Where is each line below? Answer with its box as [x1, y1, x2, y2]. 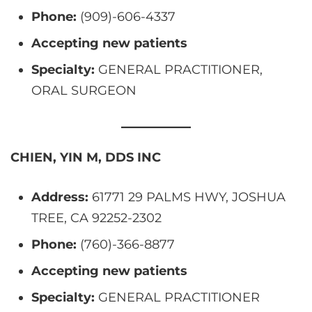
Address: [31, 189, 88, 205]
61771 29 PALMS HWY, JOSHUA [88, 189, 286, 205]
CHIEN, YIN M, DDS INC [10, 149, 161, 165]
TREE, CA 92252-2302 [31, 210, 162, 226]
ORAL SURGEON [31, 82, 136, 98]
